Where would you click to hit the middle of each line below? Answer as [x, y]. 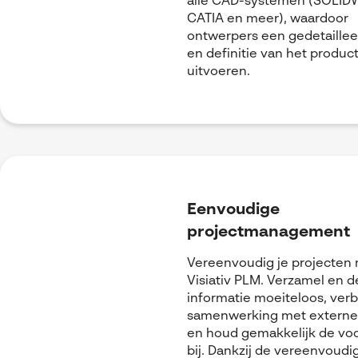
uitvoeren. [218, 72]
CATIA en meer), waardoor [267, 20]
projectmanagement [268, 232]
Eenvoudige [233, 210]
